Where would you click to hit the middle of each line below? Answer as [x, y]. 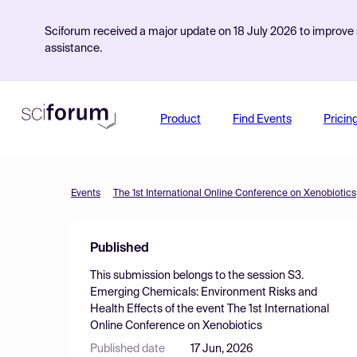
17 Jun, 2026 [222, 349]
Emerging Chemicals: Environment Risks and [204, 292]
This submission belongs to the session [189, 276]
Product [180, 120]
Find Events [262, 120]
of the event [195, 309]
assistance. [73, 49]
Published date [127, 349]
